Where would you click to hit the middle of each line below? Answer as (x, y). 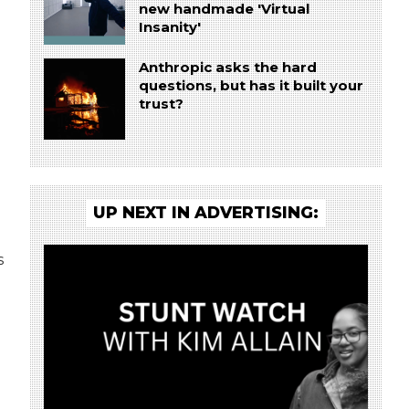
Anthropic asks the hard (227, 67)
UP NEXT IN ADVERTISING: (205, 212)
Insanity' (169, 28)
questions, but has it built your (251, 85)
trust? (161, 104)
